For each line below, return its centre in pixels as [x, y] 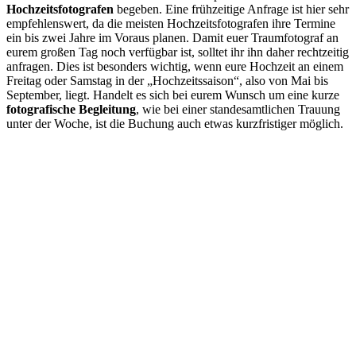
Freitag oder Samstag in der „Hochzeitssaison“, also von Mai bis [167, 80]
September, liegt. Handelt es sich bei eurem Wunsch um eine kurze [173, 95]
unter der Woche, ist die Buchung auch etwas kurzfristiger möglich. [175, 123]
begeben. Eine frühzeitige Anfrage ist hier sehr [231, 9]
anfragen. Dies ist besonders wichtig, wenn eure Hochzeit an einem [175, 66]
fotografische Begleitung [71, 109]
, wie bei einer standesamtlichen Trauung [238, 109]
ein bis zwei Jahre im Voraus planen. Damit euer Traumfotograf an [172, 37]
